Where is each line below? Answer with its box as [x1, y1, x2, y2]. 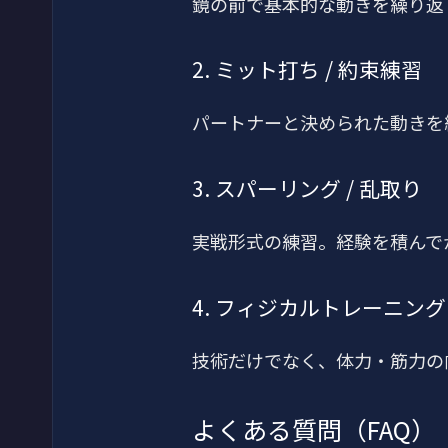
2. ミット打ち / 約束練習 [192, 54, 422, 85]
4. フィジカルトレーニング [192, 291, 446, 322]
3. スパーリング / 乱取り [192, 173, 422, 204]
